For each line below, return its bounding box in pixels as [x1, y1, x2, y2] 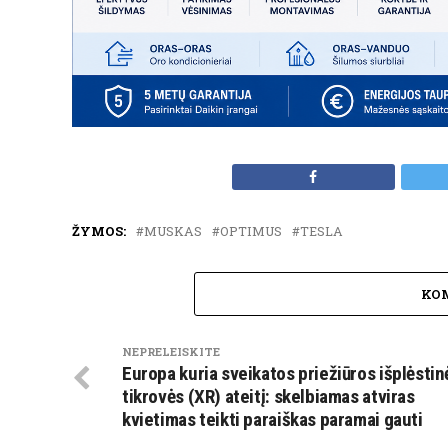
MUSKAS [144, 222, 202, 239]
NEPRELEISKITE [122, 343, 220, 359]
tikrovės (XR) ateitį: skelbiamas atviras [122, 384, 415, 408]
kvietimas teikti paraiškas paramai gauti [122, 407, 423, 431]
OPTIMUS [220, 222, 282, 239]
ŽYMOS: [72, 222, 126, 239]
